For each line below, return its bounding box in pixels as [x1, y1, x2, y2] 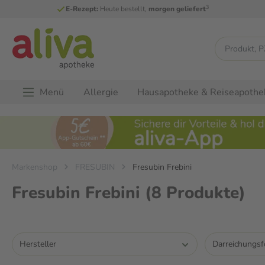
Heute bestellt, [98, 4, 149, 14]
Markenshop [12, 161, 57, 173]
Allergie [83, 85, 118, 99]
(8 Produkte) [145, 182, 245, 205]
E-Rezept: [66, 4, 99, 14]
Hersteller [20, 238, 56, 250]
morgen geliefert [148, 4, 206, 14]
